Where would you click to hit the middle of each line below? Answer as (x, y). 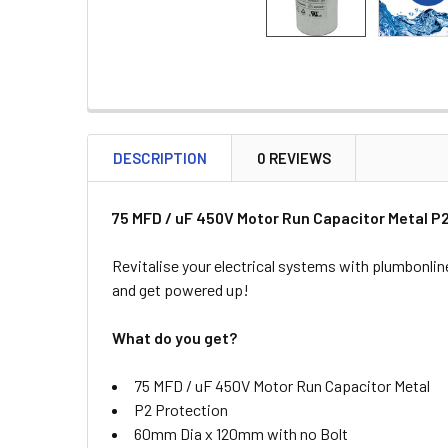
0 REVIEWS (294, 158)
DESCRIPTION (160, 158)
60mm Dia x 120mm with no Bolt (241, 433)
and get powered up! (180, 289)
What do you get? (174, 337)
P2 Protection (181, 409)
